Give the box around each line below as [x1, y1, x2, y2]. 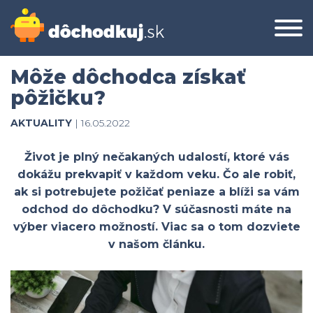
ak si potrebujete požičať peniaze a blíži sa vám [13, 185, 300, 198]
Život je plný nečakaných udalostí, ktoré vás [24, 150, 289, 163]
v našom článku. [108, 238, 205, 251]
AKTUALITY [10, 117, 72, 129]
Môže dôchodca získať [10, 65, 246, 89]
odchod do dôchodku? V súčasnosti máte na [22, 203, 291, 216]
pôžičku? [10, 86, 105, 110]
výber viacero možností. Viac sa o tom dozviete [13, 220, 300, 233]
